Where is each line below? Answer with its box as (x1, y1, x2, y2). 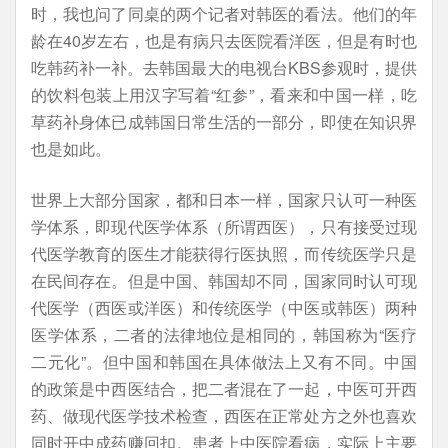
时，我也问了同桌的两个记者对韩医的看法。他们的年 (31, 2, 417, 25)
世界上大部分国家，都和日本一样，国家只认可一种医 (31, 188, 417, 211)
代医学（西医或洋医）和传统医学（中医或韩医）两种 (31, 296, 417, 319)
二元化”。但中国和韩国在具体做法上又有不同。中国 (31, 350, 417, 373)
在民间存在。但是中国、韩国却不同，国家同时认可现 (31, 269, 417, 292)
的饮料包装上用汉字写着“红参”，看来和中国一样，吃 (31, 83, 417, 106)
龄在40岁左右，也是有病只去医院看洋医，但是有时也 (31, 29, 417, 52)
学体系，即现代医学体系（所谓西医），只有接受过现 (31, 215, 417, 238)
